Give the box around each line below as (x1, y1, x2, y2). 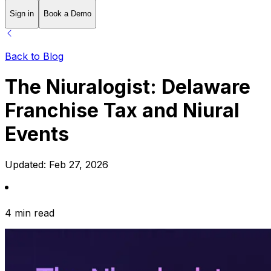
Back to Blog (5, 50, 64, 62)
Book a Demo (44, 9, 91, 19)
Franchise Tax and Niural (5, 99, 240, 123)
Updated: (5, 158, 49, 171)
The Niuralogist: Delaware (5, 75, 250, 99)
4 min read (5, 207, 54, 220)
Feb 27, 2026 (49, 158, 108, 171)
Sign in (10, 9, 34, 19)
